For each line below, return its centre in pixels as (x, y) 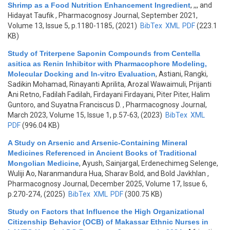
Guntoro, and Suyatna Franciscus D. (64, 105)
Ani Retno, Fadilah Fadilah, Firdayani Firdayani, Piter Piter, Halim (109, 94)
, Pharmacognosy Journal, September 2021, (126, 15)
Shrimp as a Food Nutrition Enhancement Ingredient (99, 5)
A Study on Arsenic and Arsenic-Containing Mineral (98, 143)
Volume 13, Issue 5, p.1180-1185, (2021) (73, 26)
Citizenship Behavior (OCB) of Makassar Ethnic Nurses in (108, 222)
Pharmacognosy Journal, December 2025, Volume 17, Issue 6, (108, 184)
